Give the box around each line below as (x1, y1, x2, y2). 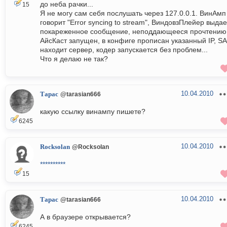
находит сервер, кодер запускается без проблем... (40, 46, 208, 54)
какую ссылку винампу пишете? (40, 107, 145, 116)
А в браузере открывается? (40, 213, 131, 221)
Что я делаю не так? (40, 55, 108, 63)
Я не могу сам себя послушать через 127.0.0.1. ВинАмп (40, 9, 226, 18)
